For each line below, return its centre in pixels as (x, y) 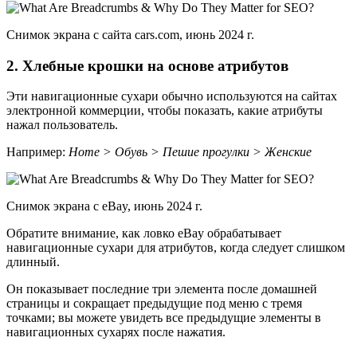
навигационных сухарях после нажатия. (116, 332)
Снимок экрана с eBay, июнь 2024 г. (104, 206)
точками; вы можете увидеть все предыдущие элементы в (164, 318)
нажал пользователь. (62, 125)
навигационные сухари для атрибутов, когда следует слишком (176, 248)
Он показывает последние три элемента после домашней (162, 289)
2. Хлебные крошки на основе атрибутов (147, 65)
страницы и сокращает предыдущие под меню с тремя (154, 304)
